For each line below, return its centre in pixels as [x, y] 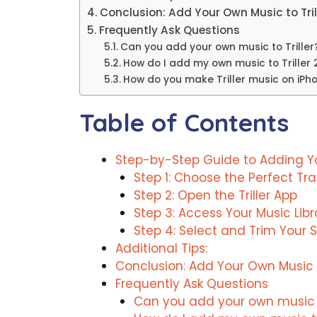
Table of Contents [184, 122]
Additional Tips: [161, 248]
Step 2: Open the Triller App [215, 195]
